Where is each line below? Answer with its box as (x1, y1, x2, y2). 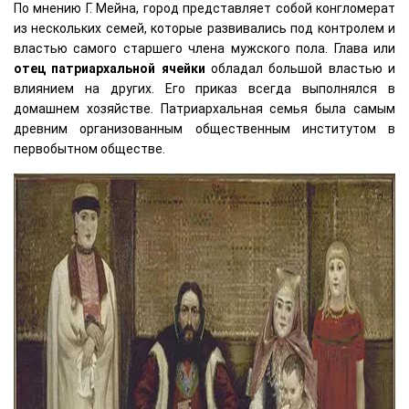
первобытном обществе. (14, 142, 165, 157)
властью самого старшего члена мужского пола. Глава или (14, 41, 395, 57)
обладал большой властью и (204, 61, 396, 77)
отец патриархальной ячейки (14, 61, 205, 77)
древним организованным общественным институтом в (14, 121, 395, 137)
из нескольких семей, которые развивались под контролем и (14, 21, 395, 37)
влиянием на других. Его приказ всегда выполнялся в (14, 81, 395, 97)
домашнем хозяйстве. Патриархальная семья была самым (14, 101, 395, 117)
